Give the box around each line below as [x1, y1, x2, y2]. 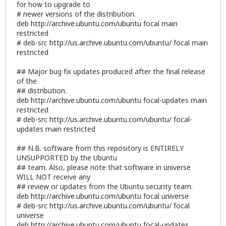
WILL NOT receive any [17, 172, 90, 182]
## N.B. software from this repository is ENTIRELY [17, 143, 184, 153]
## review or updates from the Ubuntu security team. [17, 181, 193, 191]
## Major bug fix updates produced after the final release [17, 66, 205, 76]
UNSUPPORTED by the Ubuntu [17, 152, 117, 162]
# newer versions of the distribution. [17, 9, 136, 19]
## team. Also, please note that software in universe [17, 162, 191, 172]
